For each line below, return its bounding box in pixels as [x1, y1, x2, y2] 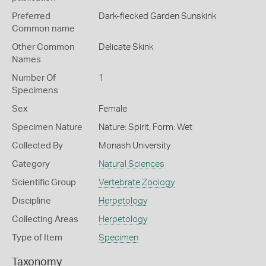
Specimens [12, 86, 58, 95]
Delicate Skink [98, 43, 153, 52]
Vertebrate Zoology [98, 178, 175, 187]
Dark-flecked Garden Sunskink [98, 12, 216, 21]
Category [12, 160, 50, 169]
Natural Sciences [98, 160, 164, 169]
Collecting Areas [12, 215, 78, 224]
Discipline [12, 197, 51, 205]
